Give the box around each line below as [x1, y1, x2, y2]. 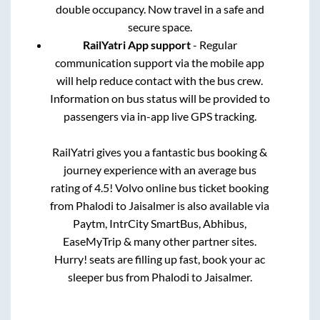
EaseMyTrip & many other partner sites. [63, 234, 257, 248]
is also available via [175, 198, 270, 212]
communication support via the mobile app [55, 55, 265, 69]
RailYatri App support [82, 37, 191, 51]
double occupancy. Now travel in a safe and [55, 1, 264, 16]
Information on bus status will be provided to [49, 91, 270, 105]
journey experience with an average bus [63, 162, 256, 176]
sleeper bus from [67, 269, 151, 284]
